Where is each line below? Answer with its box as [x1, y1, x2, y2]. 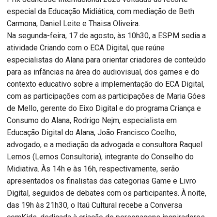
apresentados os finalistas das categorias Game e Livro [7, 176, 196, 186]
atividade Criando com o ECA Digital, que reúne [7, 43, 165, 53]
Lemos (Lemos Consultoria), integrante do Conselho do [7, 152, 194, 162]
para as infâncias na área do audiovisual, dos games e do [7, 67, 200, 77]
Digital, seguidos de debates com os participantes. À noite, [7, 188, 206, 198]
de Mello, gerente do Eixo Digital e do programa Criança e [7, 104, 201, 113]
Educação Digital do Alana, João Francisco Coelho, [7, 128, 176, 138]
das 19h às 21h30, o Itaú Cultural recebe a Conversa [7, 201, 182, 210]
